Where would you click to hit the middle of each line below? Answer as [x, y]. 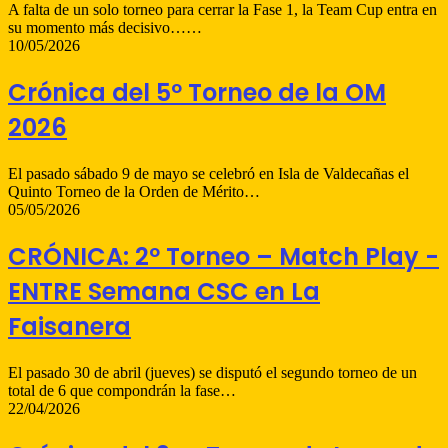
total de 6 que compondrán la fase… [122, 391]
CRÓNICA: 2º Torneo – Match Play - [223, 257]
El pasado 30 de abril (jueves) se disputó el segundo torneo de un [212, 373]
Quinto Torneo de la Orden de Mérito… [134, 192]
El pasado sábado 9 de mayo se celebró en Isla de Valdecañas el [208, 174]
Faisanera [69, 327]
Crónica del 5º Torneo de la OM [197, 93]
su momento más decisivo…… [105, 28]
